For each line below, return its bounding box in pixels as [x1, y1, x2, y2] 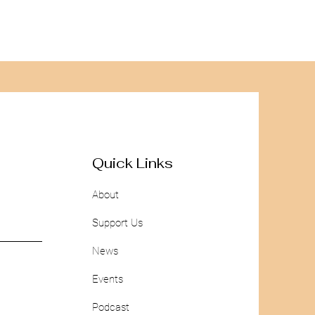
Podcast [92, 301, 130, 314]
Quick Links [92, 154, 174, 172]
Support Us [92, 217, 143, 229]
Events [92, 273, 124, 285]
